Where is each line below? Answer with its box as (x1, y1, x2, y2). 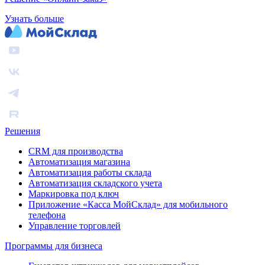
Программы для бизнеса (5, 241, 102, 251)
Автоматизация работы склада (28, 167, 151, 178)
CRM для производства (28, 146, 123, 157)
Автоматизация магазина (28, 157, 130, 167)
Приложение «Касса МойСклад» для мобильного (28, 199, 228, 210)
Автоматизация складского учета (28, 178, 162, 189)
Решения (5, 126, 40, 137)
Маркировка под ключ (28, 189, 119, 199)
